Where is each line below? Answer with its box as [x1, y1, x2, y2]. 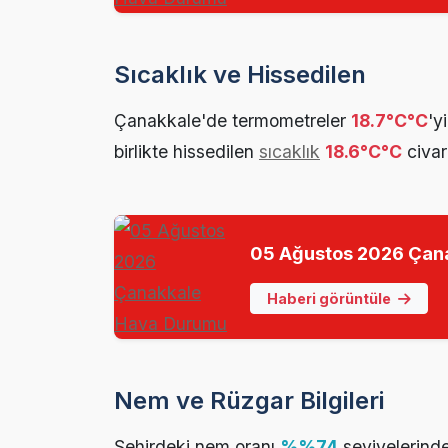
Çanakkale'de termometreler [114, 110, 351, 132]
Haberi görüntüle [267, 290, 394, 308]
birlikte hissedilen [114, 141, 259, 163]
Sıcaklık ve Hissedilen [114, 60, 366, 90]
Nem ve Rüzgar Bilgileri [114, 386, 384, 416]
